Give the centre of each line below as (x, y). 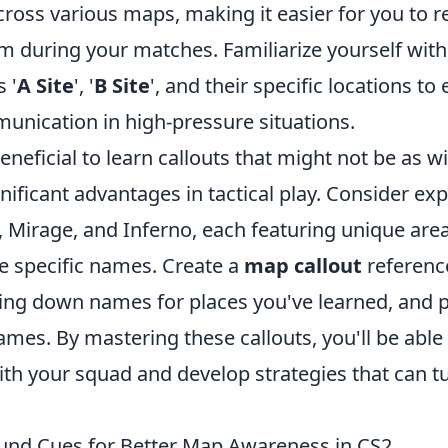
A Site (45, 86)
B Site (122, 86)
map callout (303, 266)
